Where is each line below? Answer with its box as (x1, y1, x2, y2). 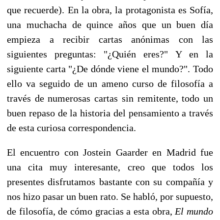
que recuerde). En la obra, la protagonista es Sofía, (7, 4, 213, 15)
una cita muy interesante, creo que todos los (7, 161, 213, 172)
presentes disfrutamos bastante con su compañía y (7, 176, 213, 187)
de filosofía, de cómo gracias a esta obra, (7, 205, 175, 217)
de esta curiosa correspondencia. (7, 122, 136, 133)
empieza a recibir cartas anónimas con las (7, 33, 213, 45)
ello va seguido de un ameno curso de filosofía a (7, 78, 213, 89)
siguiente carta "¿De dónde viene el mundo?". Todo (7, 63, 213, 74)
